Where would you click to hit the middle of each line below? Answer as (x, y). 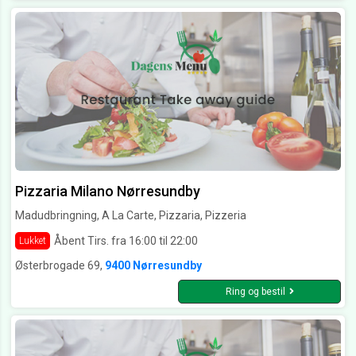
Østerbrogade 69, (60, 266)
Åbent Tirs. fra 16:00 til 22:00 (126, 240)
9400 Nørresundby (153, 266)
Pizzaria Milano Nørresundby (108, 192)
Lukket (33, 241)
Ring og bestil (255, 292)
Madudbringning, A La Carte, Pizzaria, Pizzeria (131, 216)
